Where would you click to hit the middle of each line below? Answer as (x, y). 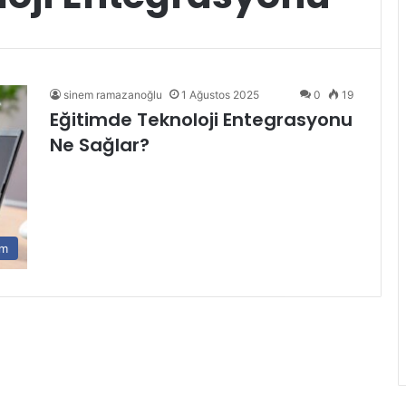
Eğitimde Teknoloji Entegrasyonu (201, 120)
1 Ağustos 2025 (220, 95)
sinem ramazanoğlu (113, 95)
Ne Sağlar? (100, 145)
